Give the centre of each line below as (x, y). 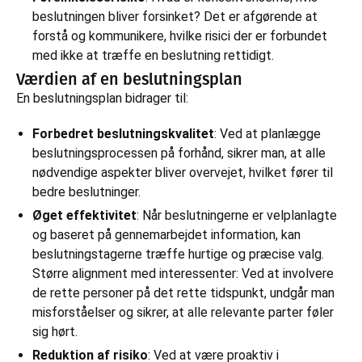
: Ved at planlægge (267, 133)
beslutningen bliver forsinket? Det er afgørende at (175, 16)
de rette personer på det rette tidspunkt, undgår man (183, 293)
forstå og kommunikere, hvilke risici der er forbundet (180, 36)
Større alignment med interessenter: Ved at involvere (183, 273)
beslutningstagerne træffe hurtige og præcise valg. (178, 254)
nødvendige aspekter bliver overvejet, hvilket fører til (183, 172)
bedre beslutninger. (86, 192)
